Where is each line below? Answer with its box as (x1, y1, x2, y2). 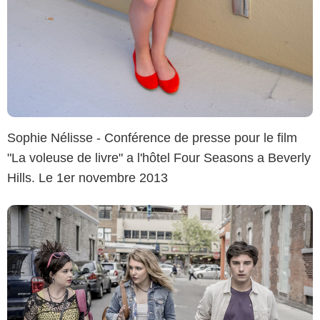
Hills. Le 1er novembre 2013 (7, 171, 168, 186)
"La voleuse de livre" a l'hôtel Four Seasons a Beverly (7, 151, 311, 166)
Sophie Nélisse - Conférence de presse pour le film (7, 131, 297, 146)
